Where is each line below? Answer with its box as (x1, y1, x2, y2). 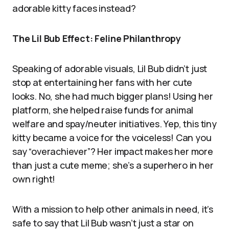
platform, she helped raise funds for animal (12, 104, 194, 116)
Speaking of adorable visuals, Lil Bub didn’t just (12, 62, 208, 75)
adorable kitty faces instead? (12, 2, 136, 14)
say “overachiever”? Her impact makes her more (12, 145, 213, 157)
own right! (12, 173, 56, 185)
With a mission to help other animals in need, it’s (12, 203, 214, 215)
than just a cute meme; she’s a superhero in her (12, 159, 214, 171)
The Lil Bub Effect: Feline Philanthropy (12, 32, 181, 44)
